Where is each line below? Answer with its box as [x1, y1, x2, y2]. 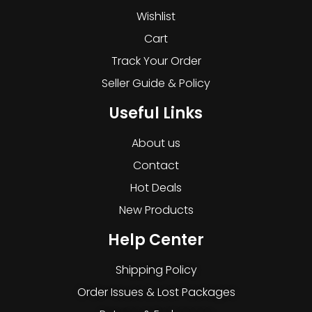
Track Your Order [111, 52, 201, 69]
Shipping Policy [115, 261, 197, 278]
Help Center [108, 228, 204, 251]
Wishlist [136, 8, 175, 24]
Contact [133, 157, 179, 173]
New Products [118, 201, 194, 218]
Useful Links [109, 102, 203, 124]
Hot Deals [130, 179, 182, 196]
